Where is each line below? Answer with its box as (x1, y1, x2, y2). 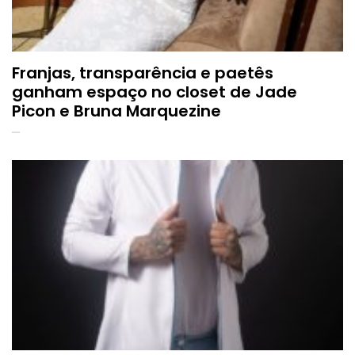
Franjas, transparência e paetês (12, 62, 273, 85)
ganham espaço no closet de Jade (12, 81, 297, 104)
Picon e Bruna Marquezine (12, 100, 221, 123)
